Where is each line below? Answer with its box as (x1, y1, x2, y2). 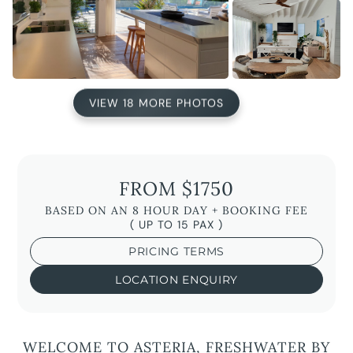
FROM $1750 (119, 176, 234, 201)
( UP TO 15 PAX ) (130, 217, 223, 232)
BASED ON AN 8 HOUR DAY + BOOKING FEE (45, 203, 308, 217)
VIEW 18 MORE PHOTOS (88, 96, 224, 111)
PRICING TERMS (128, 243, 225, 258)
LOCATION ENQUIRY (114, 272, 239, 287)
